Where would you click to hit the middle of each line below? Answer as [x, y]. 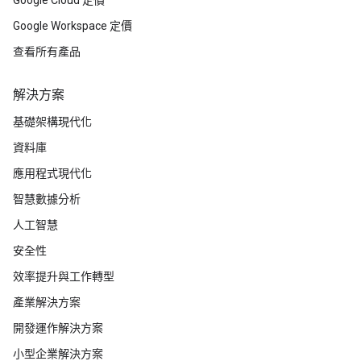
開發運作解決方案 [58, 328]
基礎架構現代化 [52, 122]
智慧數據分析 [47, 199]
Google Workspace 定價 [73, 26]
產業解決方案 [47, 303]
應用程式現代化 [52, 174]
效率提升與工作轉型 [64, 277]
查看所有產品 [47, 52]
